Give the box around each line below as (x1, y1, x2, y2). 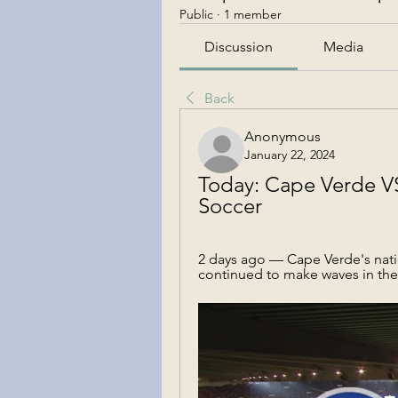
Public (179, 6, 213, 22)
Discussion (204, 38, 274, 55)
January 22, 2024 (244, 147, 335, 163)
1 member (224, 6, 282, 22)
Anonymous (244, 128, 321, 145)
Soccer (198, 193, 262, 219)
